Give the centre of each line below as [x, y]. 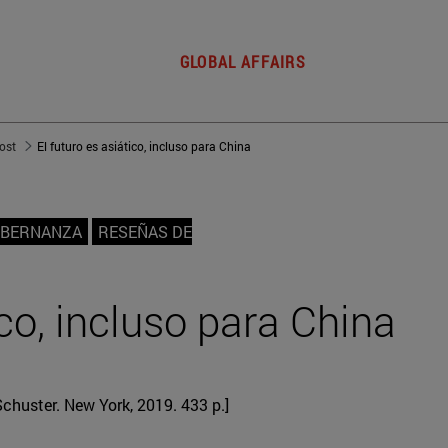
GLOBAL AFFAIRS [243, 62]
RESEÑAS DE [145, 232]
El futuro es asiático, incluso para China [144, 146]
